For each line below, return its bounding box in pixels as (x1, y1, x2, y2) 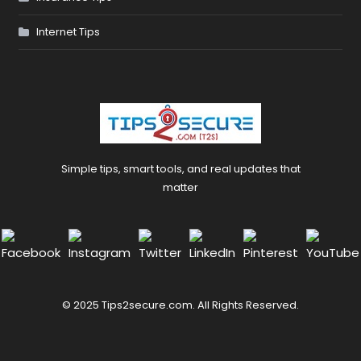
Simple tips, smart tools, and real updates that (60, 161, 301, 177)
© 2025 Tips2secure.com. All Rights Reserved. (62, 297, 300, 313)
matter (163, 180, 199, 196)
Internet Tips (36, 24, 101, 40)
